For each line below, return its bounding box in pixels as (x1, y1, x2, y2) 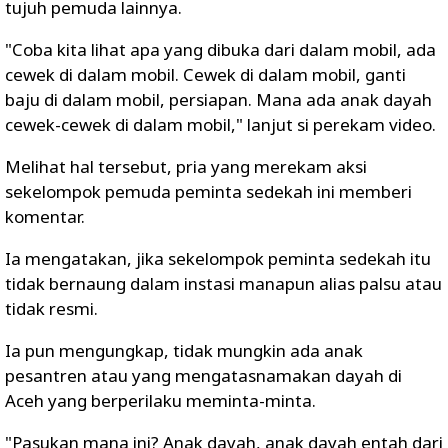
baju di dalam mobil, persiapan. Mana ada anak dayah (5, 88, 432, 111)
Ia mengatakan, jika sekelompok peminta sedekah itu (5, 247, 431, 270)
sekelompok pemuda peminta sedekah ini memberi (5, 180, 412, 203)
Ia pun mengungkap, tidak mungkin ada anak (5, 339, 363, 362)
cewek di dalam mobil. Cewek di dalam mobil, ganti (5, 63, 406, 86)
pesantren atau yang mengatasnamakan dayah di (5, 364, 402, 387)
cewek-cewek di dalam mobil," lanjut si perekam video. (5, 113, 436, 136)
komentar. (5, 205, 85, 228)
